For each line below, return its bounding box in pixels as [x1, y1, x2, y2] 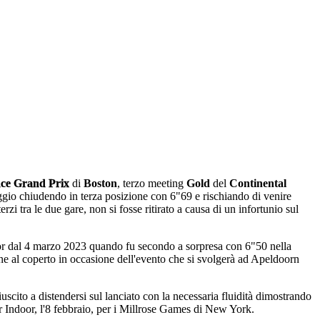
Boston [84, 177, 117, 189]
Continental [229, 177, 286, 189]
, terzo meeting [117, 177, 184, 189]
